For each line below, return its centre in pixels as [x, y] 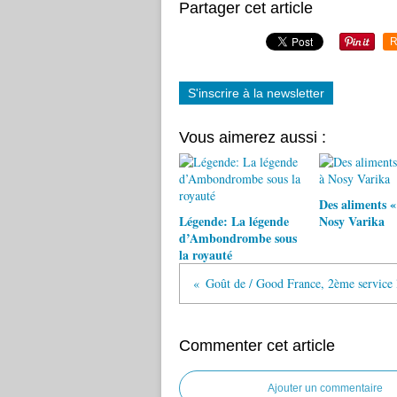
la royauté [206, 255]
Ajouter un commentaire [325, 388]
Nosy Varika [351, 221]
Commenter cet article [257, 346]
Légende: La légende [234, 221]
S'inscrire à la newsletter [256, 93]
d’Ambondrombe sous [238, 238]
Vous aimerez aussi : [253, 137]
